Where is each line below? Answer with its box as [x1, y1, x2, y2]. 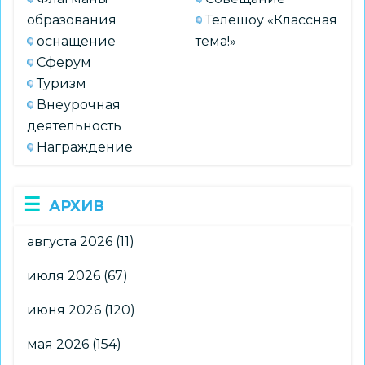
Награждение [37, 139, 133, 155]
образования [27, 11, 117, 28]
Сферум [37, 54, 91, 70]
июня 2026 [27, 301, 101, 318]
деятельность [27, 117, 121, 134]
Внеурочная [37, 96, 121, 112]
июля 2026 [27, 267, 100, 284]
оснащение [37, 33, 116, 49]
